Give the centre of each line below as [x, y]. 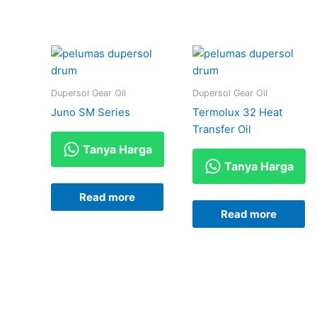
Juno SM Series [91, 112]
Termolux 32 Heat [237, 112]
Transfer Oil [221, 129]
